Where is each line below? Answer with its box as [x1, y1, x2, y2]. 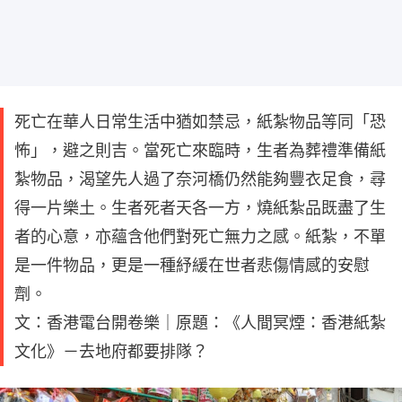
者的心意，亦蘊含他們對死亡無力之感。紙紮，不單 [14, 226, 386, 246]
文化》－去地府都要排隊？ [14, 341, 208, 361]
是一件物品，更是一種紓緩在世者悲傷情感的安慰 [14, 255, 370, 275]
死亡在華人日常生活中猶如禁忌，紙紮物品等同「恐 [14, 111, 386, 131]
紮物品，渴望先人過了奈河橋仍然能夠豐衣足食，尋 [14, 169, 386, 188]
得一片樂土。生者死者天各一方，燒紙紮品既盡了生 [14, 197, 386, 217]
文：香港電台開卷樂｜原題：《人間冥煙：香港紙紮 [14, 312, 386, 332]
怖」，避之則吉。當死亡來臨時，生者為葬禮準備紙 [14, 140, 386, 160]
